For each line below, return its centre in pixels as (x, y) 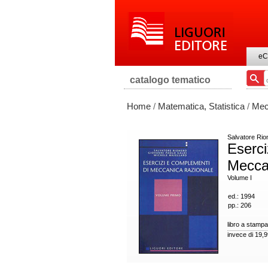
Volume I (240, 178)
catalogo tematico (170, 80)
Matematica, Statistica (201, 106)
